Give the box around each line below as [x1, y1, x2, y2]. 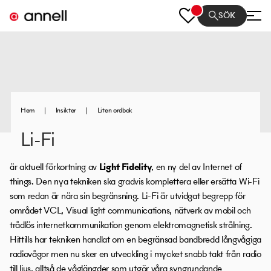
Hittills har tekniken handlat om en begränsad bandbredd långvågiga [10, 233, 261, 246]
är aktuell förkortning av [10, 160, 99, 173]
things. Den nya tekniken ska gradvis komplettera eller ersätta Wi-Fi [10, 175, 260, 188]
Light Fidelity [99, 160, 152, 173]
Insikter [55, 105, 77, 115]
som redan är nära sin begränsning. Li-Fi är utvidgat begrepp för [10, 189, 246, 202]
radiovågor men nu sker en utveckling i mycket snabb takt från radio [10, 247, 261, 260]
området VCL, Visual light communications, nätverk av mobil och [10, 204, 252, 217]
